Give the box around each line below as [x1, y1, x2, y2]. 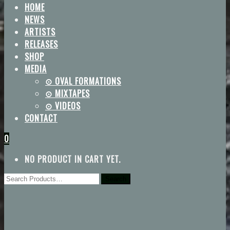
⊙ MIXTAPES [45, 87, 90, 100]
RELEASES [25, 38, 58, 50]
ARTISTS [25, 26, 55, 38]
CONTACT [25, 112, 57, 124]
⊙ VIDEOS [45, 100, 81, 112]
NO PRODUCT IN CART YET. [25, 153, 121, 165]
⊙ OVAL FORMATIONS [45, 75, 121, 87]
